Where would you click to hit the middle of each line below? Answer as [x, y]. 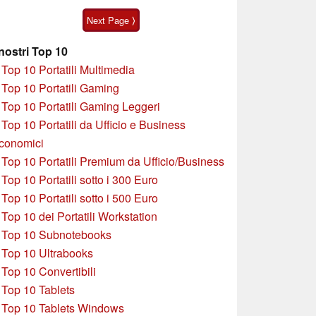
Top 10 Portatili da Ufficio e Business [93, 124]
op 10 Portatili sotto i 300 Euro [83, 179]
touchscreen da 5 [49, 12]
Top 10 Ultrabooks [47, 253]
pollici [49, 25]
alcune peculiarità [172, 12]
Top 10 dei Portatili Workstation [79, 216]
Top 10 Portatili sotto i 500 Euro [80, 197]
